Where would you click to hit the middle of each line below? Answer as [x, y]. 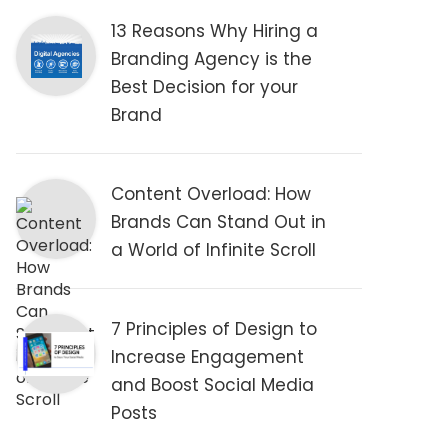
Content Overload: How [211, 194]
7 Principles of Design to [214, 329]
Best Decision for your [205, 87]
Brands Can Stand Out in [219, 222]
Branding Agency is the [212, 59]
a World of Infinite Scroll [214, 250]
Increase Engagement [208, 357]
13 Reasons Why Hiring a [215, 31]
